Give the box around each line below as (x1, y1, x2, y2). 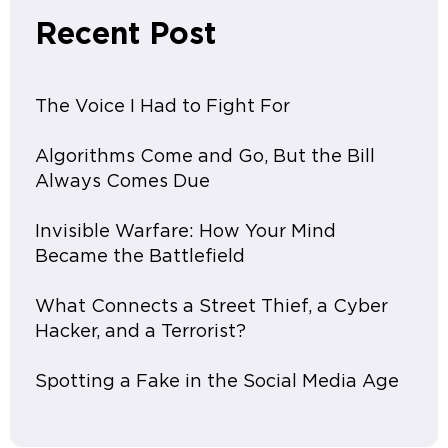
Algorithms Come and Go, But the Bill (35, 147, 375, 166)
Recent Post (35, 19, 216, 50)
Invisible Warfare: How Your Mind (35, 222, 336, 241)
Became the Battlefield (35, 247, 245, 266)
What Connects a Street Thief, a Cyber (35, 297, 388, 316)
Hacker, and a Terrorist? (35, 322, 246, 341)
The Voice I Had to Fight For (35, 97, 290, 116)
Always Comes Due (35, 172, 210, 191)
